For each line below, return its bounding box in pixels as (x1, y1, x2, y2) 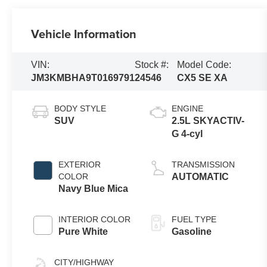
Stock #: (135, 60, 169, 70)
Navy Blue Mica (58, 184, 129, 194)
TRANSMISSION (172, 160, 235, 170)
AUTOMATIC (172, 172, 229, 182)
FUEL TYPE (172, 215, 217, 225)
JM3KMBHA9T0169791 (31, 73, 135, 83)
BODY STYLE (54, 104, 107, 114)
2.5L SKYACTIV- (172, 116, 245, 126)
